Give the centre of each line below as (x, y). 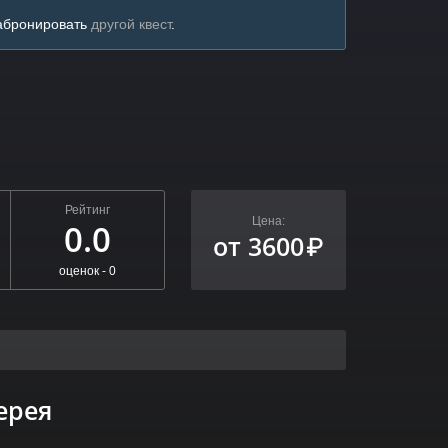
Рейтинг (87, 209)
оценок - (84, 270)
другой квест (131, 23)
